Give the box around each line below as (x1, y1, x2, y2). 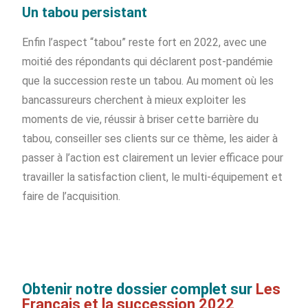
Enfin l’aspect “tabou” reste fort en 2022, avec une (22, 36, 267, 49)
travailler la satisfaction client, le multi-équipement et (22, 170, 283, 184)
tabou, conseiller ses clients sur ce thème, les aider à (22, 132, 278, 146)
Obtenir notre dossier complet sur (22, 280, 256, 298)
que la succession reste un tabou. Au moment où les (22, 74, 274, 88)
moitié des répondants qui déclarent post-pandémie (22, 55, 274, 69)
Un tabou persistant (22, 4, 148, 21)
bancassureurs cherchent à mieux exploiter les (22, 93, 247, 107)
